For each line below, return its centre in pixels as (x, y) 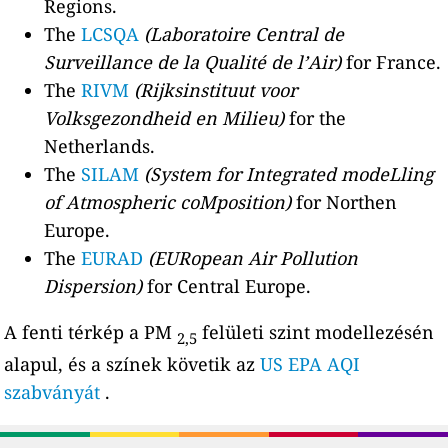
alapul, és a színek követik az (132, 363)
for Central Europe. (227, 286)
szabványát (52, 391)
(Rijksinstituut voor (216, 90)
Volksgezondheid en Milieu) (164, 118)
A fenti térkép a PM (91, 332)
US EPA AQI (310, 363)
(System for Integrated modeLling (289, 174)
